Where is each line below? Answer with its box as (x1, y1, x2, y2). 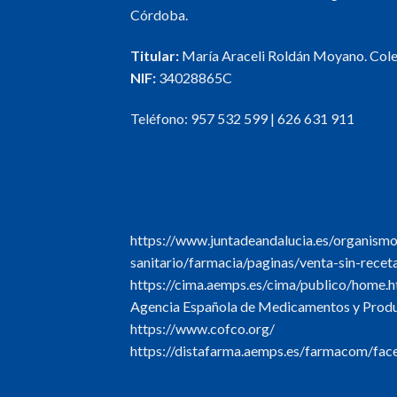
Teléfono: (130, 109, 191, 127)
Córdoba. (130, 6, 188, 24)
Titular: (130, 47, 179, 65)
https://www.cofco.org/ (130, 319, 275, 337)
